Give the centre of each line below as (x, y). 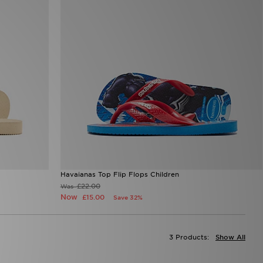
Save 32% (128, 198)
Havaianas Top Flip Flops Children (119, 175)
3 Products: (189, 237)
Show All (230, 237)
